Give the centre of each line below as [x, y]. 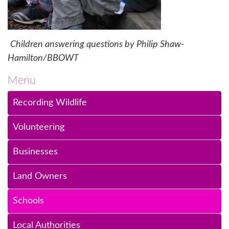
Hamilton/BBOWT [43, 58]
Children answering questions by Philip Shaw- [97, 44]
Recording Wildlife [50, 103]
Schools [28, 201]
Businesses [35, 152]
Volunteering [39, 127]
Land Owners [40, 176]
